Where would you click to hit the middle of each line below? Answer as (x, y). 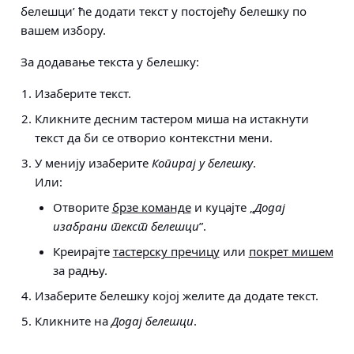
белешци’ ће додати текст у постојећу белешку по (164, 11)
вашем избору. (63, 30)
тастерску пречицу (166, 251)
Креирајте (83, 251)
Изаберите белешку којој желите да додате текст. (177, 296)
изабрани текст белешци (126, 226)
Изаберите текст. (83, 93)
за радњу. (80, 270)
